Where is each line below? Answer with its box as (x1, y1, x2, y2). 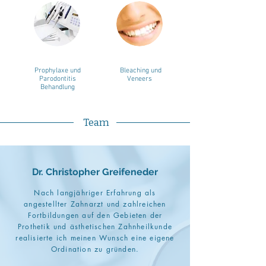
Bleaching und (119, 66, 161, 75)
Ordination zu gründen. (50, 244, 140, 254)
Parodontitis (39, 75, 76, 83)
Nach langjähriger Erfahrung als (34, 188, 156, 198)
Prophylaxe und (34, 66, 81, 75)
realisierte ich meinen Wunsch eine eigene (15, 233, 175, 243)
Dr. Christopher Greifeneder (32, 166, 158, 178)
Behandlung (40, 83, 75, 91)
